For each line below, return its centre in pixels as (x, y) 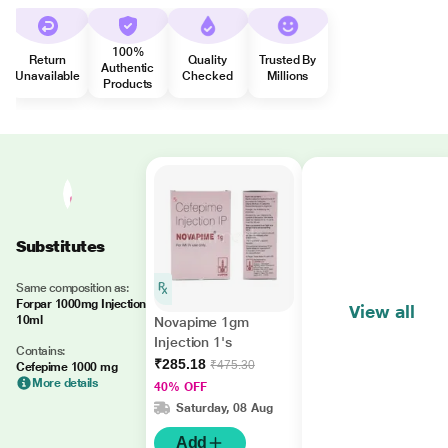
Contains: (40, 351)
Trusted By (288, 60)
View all (382, 311)
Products (128, 84)
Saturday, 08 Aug (225, 408)
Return (47, 60)
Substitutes (60, 246)
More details (65, 383)
